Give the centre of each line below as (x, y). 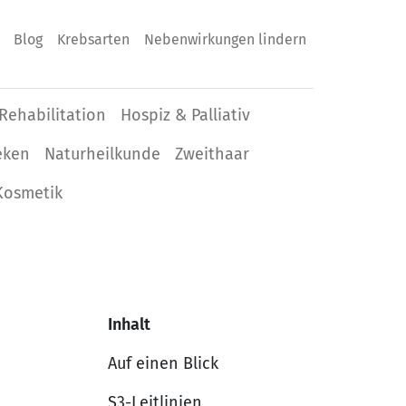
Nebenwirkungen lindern (225, 39)
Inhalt (129, 324)
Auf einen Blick (163, 363)
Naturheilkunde (102, 155)
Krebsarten (93, 39)
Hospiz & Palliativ (186, 115)
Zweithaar (212, 155)
